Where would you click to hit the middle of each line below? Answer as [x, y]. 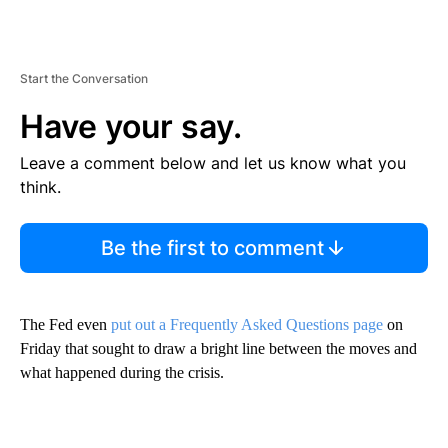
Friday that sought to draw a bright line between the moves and [218, 349]
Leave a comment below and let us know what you [213, 163]
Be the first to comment [212, 248]
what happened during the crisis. [122, 373]
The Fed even [65, 325]
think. [40, 187]
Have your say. [131, 127]
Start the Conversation [84, 79]
